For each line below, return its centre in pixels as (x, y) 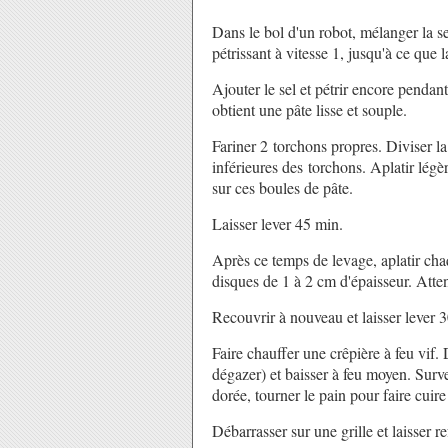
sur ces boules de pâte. (282, 187)
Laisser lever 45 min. (277, 223)
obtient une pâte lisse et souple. (309, 109)
